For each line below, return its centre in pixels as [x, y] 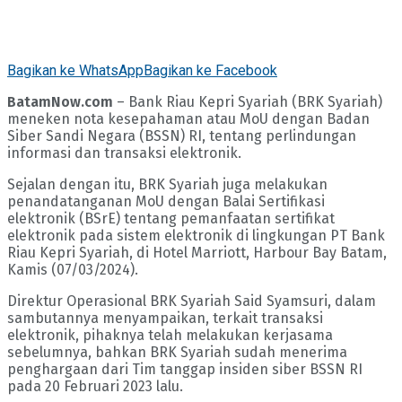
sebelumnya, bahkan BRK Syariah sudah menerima [177, 353]
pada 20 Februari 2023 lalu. [95, 387]
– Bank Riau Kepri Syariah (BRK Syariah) [248, 102]
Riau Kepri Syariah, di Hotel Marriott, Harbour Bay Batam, [197, 253]
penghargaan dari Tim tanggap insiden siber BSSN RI [185, 370]
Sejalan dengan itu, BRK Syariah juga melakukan [167, 185]
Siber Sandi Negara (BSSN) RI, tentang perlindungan [182, 136]
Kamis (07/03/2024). [73, 270]
